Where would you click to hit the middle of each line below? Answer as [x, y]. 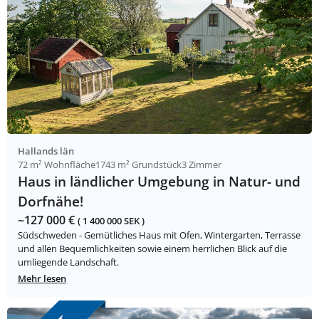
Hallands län [46, 151]
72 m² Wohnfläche [57, 165]
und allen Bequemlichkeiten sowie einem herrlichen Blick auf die [152, 249]
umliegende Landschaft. [68, 262]
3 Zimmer [202, 165]
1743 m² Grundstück [138, 165]
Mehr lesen [42, 279]
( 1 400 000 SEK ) [111, 221]
